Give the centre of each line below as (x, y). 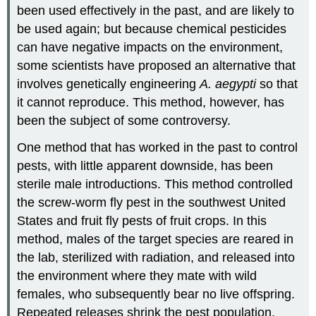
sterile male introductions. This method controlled (155, 184)
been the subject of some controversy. (124, 120)
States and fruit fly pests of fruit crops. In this (142, 221)
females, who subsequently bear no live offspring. (156, 294)
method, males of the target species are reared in (156, 239)
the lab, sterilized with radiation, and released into (156, 258)
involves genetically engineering (109, 84)
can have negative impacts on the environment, (150, 47)
